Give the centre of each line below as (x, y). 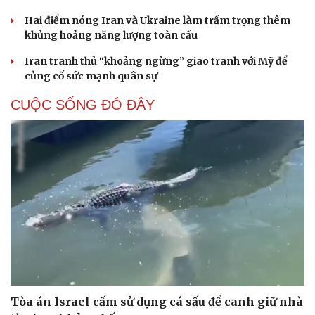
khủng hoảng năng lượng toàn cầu (111, 36)
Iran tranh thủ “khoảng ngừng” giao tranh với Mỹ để (156, 62)
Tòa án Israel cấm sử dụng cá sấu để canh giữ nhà (157, 301)
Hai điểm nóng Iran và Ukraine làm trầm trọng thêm (157, 21)
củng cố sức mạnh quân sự (91, 76)
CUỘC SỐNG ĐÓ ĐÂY (83, 105)
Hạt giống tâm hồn (211, 11)
